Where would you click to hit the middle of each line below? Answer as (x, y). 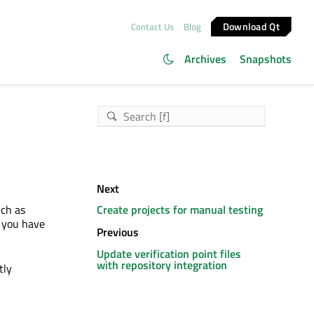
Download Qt (252, 26)
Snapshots (266, 59)
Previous (118, 232)
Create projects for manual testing (180, 210)
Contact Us (152, 26)
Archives (205, 59)
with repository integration (162, 265)
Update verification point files (169, 253)
